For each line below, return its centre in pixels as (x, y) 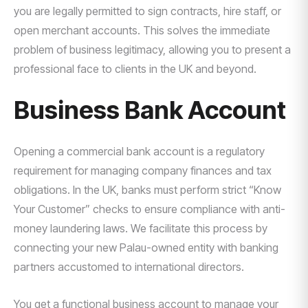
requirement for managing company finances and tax (143, 170)
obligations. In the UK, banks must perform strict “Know (147, 190)
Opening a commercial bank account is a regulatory (139, 151)
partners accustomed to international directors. (129, 267)
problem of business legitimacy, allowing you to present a (152, 49)
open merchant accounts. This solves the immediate (142, 30)
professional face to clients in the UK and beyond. (135, 69)
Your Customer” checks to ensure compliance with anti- (150, 209)
